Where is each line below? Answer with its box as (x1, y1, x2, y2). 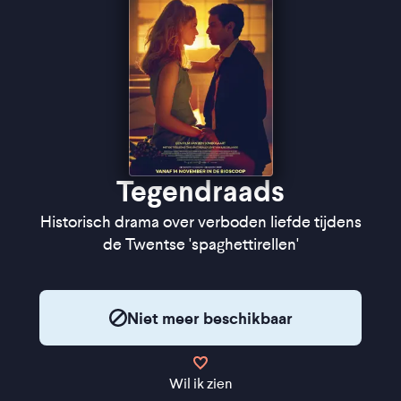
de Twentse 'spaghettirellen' (102, 235, 299, 253)
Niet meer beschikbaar (126, 308, 293, 328)
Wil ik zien (168, 375, 233, 392)
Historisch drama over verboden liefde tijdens (39, 213, 362, 231)
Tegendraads (116, 175, 285, 209)
